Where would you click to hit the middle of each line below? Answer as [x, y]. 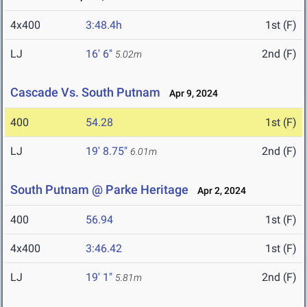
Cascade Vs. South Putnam [85, 93]
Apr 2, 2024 [219, 191]
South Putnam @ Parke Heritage [99, 190]
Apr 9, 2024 [191, 94]
